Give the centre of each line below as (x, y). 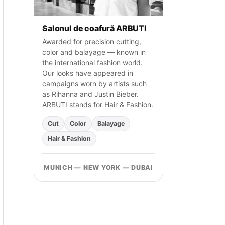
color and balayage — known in (94, 52)
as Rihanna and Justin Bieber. (90, 94)
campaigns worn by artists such (94, 83)
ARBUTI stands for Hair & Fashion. (98, 104)
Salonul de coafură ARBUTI (94, 28)
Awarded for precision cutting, (92, 41)
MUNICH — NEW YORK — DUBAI (98, 167)
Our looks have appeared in (88, 73)
